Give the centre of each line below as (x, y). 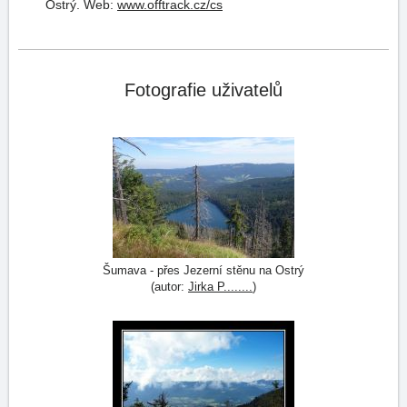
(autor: (169, 287)
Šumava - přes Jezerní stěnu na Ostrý (203, 270)
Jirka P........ (220, 287)
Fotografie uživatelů (203, 90)
